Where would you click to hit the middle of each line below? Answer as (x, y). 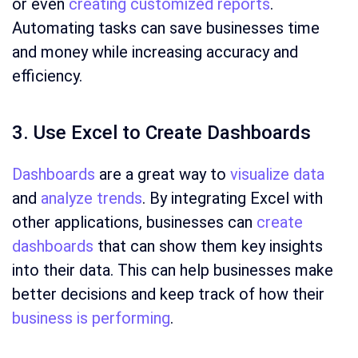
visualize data (277, 175)
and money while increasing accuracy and (155, 52)
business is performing (91, 318)
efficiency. (47, 76)
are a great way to (163, 175)
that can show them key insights (208, 247)
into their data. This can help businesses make (173, 270)
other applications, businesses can (134, 223)
